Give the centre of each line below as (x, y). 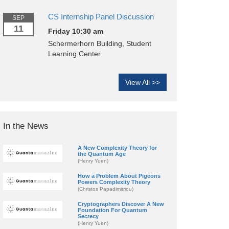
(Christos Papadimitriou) (105, 189)
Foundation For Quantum (112, 210)
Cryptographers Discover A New (121, 204)
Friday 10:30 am (75, 31)
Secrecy (88, 216)
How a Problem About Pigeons (119, 176)
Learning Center (74, 54)
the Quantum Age (101, 154)
